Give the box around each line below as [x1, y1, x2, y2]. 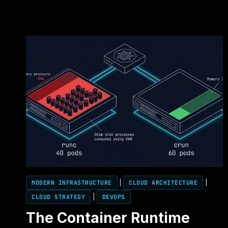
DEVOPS [102, 193, 125, 201]
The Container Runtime [26, 209, 190, 227]
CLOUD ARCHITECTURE [129, 179, 198, 187]
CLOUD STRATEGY [32, 193, 85, 201]
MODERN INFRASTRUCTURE [32, 179, 112, 187]
